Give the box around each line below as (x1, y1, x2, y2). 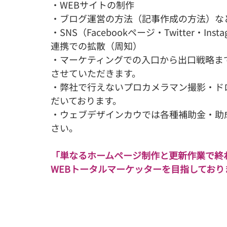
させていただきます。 (51, 66, 141, 80)
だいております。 (51, 93, 122, 107)
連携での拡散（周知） (51, 39, 142, 52)
